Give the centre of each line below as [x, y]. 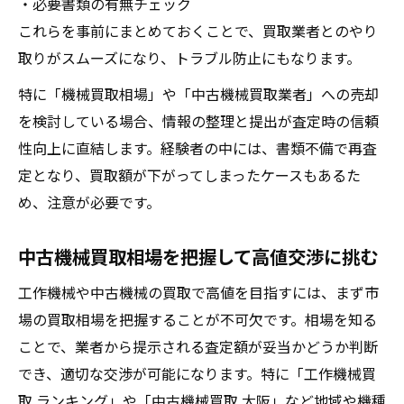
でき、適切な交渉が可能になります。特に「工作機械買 [197, 373]
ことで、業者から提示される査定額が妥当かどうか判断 [198, 346]
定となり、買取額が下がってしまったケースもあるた [189, 175]
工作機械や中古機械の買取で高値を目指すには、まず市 [198, 292]
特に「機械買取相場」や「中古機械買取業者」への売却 [198, 94]
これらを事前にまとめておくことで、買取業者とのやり [198, 31]
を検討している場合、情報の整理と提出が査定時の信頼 [198, 121]
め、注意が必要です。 [89, 202]
